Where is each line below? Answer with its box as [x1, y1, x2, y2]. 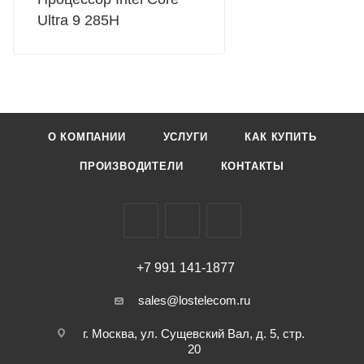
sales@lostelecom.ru [137, 293, 250, 307]
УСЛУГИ [162, 131, 208, 143]
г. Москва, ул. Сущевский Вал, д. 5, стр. [83, 327, 305, 340]
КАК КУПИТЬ [245, 131, 317, 143]
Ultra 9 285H [37, 11, 119, 28]
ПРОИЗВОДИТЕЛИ [80, 160, 184, 172]
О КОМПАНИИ [47, 131, 126, 143]
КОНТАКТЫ [220, 160, 284, 172]
